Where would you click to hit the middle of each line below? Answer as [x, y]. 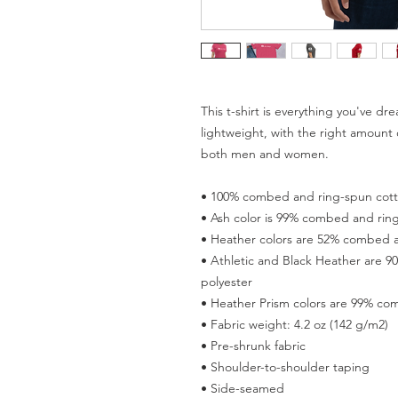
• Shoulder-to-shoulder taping [287, 366]
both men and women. [267, 153]
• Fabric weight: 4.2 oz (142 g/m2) [296, 324]
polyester [228, 281]
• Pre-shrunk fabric [255, 345]
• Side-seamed [243, 388]
